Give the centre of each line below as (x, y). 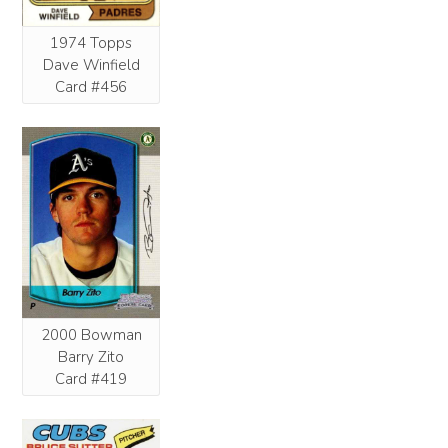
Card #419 (91, 379)
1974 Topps (91, 43)
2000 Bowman (91, 335)
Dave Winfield (91, 65)
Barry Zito (91, 357)
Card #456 (91, 87)
